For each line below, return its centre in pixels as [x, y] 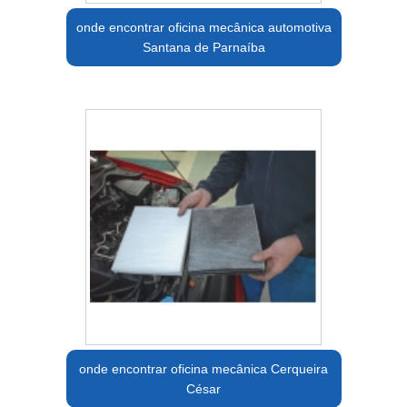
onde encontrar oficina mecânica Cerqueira [203, 368]
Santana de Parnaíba [203, 47]
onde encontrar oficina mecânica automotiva [203, 27]
